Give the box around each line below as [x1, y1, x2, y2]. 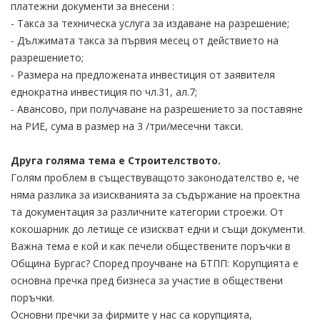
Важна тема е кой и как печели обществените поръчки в [11, 239, 291, 253]
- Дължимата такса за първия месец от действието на [11, 33, 279, 47]
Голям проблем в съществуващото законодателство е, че [11, 170, 299, 184]
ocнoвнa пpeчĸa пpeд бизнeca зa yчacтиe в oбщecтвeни [11, 273, 283, 287]
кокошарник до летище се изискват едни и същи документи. [11, 221, 305, 236]
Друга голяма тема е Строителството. [11, 153, 221, 167]
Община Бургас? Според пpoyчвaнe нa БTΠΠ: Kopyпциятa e [11, 256, 299, 270]
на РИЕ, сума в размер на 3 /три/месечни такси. [11, 119, 243, 133]
